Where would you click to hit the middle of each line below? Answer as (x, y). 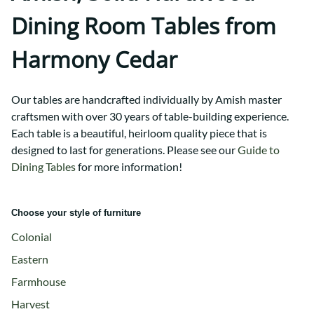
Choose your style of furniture (76, 213)
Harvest (30, 304)
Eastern (30, 259)
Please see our (202, 150)
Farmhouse (39, 282)
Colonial (32, 237)
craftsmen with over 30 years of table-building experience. (150, 116)
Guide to (259, 150)
